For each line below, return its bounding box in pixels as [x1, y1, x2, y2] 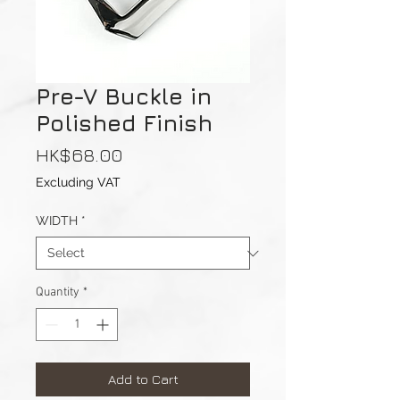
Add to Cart [107, 371, 179, 387]
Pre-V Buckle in [36, 83, 212, 110]
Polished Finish [36, 110, 212, 137]
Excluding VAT [36, 175, 121, 190]
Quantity [36, 285, 79, 301]
